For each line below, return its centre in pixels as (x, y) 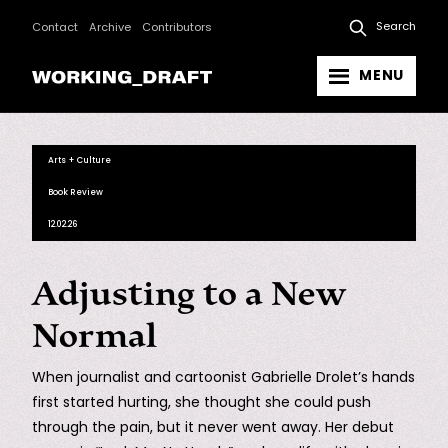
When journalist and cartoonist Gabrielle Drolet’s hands (223, 378)
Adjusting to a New (189, 294)
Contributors (177, 28)
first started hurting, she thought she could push (201, 403)
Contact (55, 28)
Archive (110, 28)
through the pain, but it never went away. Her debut (213, 428)
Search (396, 27)
